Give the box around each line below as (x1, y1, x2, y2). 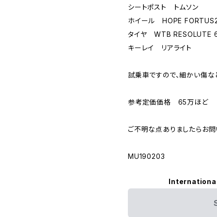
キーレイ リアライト (128, 44, 192, 52)
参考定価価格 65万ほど (128, 98, 208, 106)
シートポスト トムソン (128, 3, 199, 11)
